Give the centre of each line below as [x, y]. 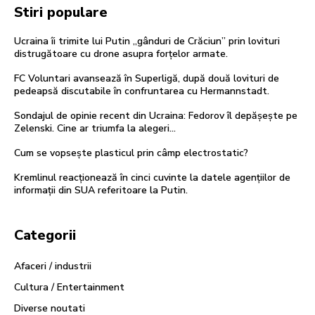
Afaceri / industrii [53, 266]
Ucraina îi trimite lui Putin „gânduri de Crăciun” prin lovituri [147, 41]
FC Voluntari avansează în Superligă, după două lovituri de [147, 78]
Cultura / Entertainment [69, 287]
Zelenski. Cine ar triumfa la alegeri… [95, 128]
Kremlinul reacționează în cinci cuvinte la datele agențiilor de [152, 177]
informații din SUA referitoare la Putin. [101, 190]
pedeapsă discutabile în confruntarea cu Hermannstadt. [142, 91]
